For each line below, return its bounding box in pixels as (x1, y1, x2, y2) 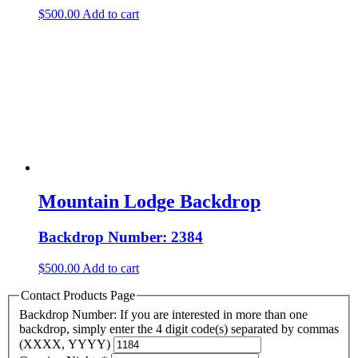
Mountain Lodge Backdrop (38, 191, 261, 213)
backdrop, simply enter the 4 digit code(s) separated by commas (19, 321, 339, 336)
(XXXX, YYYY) (19, 336, 113, 351)
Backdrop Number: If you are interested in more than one (19, 307, 308, 321)
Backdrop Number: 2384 (38, 229, 203, 246)
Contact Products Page (21, 288, 135, 302)
